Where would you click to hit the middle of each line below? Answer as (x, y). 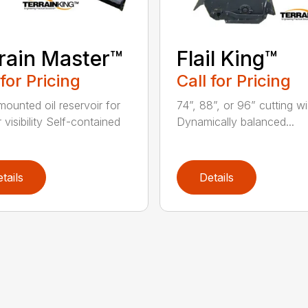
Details (216, 178)
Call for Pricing (233, 81)
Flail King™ (227, 59)
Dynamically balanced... (235, 122)
